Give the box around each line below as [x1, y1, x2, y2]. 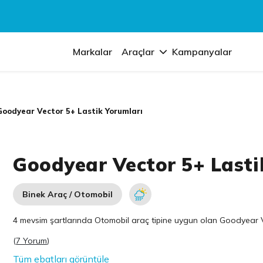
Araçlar [122, 46, 155, 58]
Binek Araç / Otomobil [22, 189, 113, 200]
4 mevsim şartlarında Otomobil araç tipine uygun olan [13, 215, 220, 225]
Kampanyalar [172, 46, 232, 58]
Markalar [73, 46, 113, 58]
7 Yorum [16, 235, 48, 246]
